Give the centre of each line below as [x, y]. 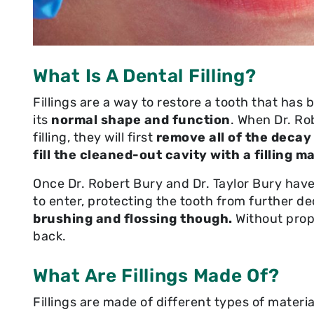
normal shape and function [141, 120]
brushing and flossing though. [133, 218]
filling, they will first [95, 137]
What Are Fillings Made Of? [156, 275]
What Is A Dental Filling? [145, 76]
